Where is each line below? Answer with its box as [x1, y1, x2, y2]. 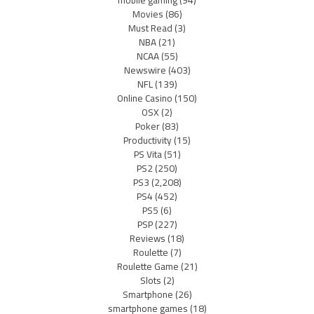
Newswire [123, 60, 166, 79]
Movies [132, 4, 163, 23]
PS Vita [133, 144, 162, 163]
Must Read [128, 18, 172, 37]
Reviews [130, 228, 165, 247]
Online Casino [117, 88, 172, 107]
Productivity [123, 130, 172, 149]
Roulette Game [116, 257, 179, 275]
